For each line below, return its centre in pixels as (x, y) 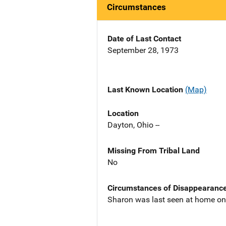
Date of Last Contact (144, 39)
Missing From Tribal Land (154, 150)
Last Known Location (146, 90)
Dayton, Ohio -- (133, 125)
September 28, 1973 (143, 50)
